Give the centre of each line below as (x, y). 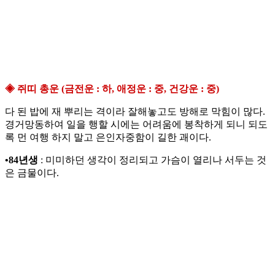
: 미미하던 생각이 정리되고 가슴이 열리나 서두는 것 (152, 160)
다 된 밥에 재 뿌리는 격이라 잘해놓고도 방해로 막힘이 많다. (135, 112)
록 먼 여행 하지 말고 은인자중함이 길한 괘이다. (108, 137)
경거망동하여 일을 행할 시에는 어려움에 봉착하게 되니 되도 (136, 125)
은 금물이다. (32, 173)
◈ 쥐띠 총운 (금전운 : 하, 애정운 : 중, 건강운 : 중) (112, 89)
